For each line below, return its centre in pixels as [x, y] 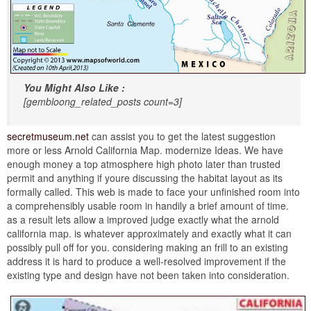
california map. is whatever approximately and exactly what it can [149, 233]
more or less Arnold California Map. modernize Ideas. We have [145, 150]
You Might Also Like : [74, 87]
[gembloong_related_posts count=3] [103, 101]
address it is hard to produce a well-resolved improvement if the [146, 261]
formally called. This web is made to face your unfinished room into [153, 191]
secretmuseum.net [48, 136]
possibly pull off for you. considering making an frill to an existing [148, 247]
